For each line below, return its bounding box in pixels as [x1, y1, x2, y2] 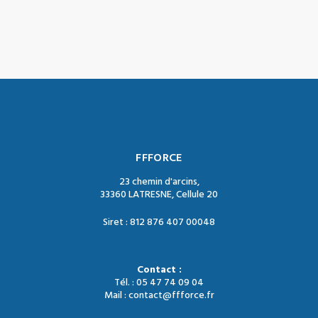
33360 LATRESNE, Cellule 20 [100, 187, 218, 202]
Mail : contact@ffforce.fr [104, 288, 214, 303]
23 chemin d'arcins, [119, 175, 199, 190]
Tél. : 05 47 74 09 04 [114, 275, 204, 290]
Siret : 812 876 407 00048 [103, 215, 215, 230]
